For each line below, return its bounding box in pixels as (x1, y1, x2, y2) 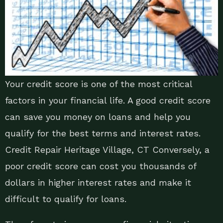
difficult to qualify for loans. (5, 194, 126, 205)
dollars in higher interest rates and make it (5, 177, 191, 188)
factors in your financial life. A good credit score (5, 95, 211, 106)
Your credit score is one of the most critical (5, 79, 192, 90)
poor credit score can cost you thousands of (5, 161, 196, 172)
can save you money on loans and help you (5, 111, 191, 122)
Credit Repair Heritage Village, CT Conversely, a (5, 144, 210, 155)
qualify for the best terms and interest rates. (5, 128, 201, 139)
